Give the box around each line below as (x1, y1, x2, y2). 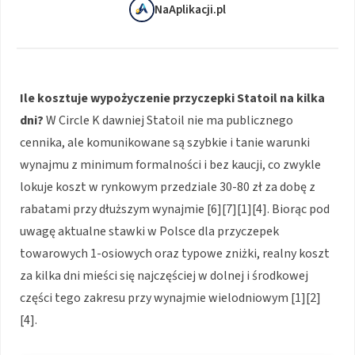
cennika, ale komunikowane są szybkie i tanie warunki (20, 134, 310, 152)
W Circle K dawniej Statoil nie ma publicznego (44, 112, 293, 130)
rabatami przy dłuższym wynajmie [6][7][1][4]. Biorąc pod (20, 200, 330, 219)
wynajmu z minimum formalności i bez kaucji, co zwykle (20, 156, 321, 174)
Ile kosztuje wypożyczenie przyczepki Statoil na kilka (20, 90, 325, 108)
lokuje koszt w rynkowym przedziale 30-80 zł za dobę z (20, 178, 315, 197)
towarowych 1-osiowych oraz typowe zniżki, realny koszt (20, 245, 330, 263)
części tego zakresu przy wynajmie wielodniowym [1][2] (20, 289, 321, 307)
